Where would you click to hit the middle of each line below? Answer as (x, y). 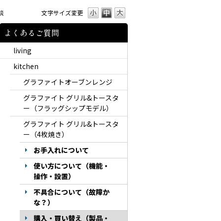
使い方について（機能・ (71, 166)
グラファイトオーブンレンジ (68, 82)
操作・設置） (54, 176)
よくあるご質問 (31, 33)
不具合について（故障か (71, 192)
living (22, 50)
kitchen (26, 66)
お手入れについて (61, 150)
